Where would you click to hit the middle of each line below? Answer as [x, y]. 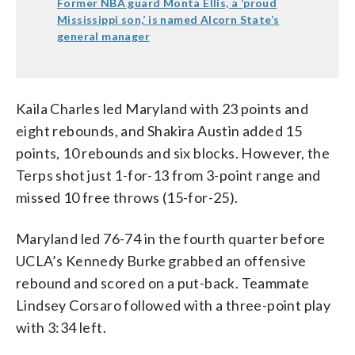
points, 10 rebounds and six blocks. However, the [173, 153]
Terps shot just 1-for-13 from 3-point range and [168, 175]
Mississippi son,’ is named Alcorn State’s [168, 19]
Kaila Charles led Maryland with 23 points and [162, 108]
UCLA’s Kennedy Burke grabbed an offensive [161, 260]
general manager [104, 36]
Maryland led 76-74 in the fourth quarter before [171, 238]
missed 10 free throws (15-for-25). [127, 197]
